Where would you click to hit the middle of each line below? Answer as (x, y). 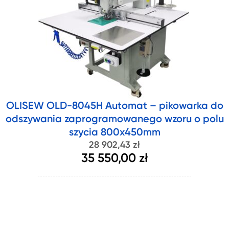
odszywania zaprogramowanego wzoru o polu (114, 120)
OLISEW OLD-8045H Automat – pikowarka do (114, 106)
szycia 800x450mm (114, 133)
